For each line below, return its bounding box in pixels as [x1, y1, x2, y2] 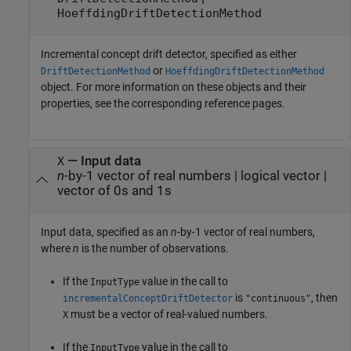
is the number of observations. [79, 242, 229, 255]
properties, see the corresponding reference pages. [41, 97, 285, 110]
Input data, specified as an [41, 226, 171, 239]
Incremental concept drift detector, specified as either [41, 48, 297, 61]
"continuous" [245, 293, 311, 305]
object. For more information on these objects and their [41, 81, 306, 94]
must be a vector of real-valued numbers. [68, 308, 268, 321]
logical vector [240, 168, 320, 183]
